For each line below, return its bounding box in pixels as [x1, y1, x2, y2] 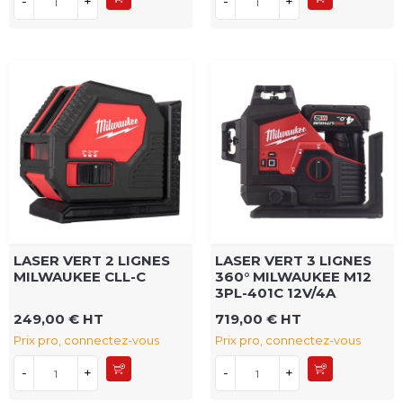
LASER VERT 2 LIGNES [13, 252, 170, 270]
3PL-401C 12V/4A [215, 284, 336, 302]
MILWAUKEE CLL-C [13, 268, 146, 286]
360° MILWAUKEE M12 [215, 268, 372, 286]
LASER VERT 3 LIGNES [215, 252, 372, 270]
